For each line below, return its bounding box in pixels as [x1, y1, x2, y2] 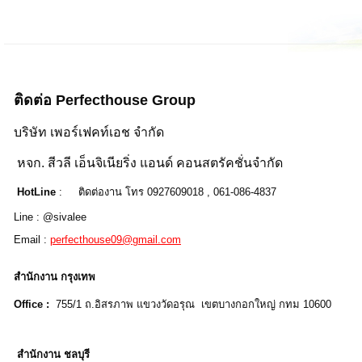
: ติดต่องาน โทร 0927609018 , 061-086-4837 [56, 186, 276, 198]
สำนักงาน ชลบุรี [17, 348, 90, 360]
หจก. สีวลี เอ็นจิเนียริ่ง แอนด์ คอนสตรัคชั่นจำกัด [17, 156, 283, 170]
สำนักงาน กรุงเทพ [11, 271, 99, 283]
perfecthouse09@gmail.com [50, 234, 181, 246]
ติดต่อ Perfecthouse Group [14, 92, 196, 108]
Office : [4, 298, 49, 310]
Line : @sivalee [4, 211, 154, 223]
